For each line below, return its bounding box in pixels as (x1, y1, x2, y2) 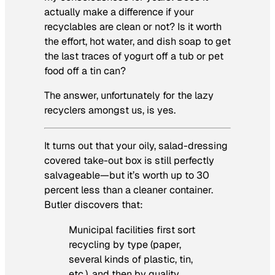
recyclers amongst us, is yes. (44, 103, 176, 117)
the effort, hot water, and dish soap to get (44, 34, 231, 48)
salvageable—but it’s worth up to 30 (44, 169, 209, 182)
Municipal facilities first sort (69, 223, 195, 236)
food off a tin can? (44, 64, 126, 77)
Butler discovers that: (44, 198, 143, 212)
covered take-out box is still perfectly (44, 154, 214, 168)
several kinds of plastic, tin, (69, 252, 193, 266)
